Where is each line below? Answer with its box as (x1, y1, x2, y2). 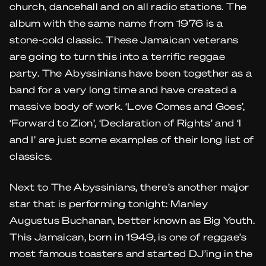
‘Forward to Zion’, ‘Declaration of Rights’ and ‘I (9, 116, 242, 129)
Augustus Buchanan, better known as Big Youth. (9, 214, 255, 226)
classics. (9, 150, 52, 162)
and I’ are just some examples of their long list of (9, 133, 254, 145)
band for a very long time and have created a (9, 83, 237, 96)
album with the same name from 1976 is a (9, 17, 223, 29)
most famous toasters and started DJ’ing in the (9, 247, 253, 259)
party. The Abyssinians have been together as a (9, 66, 252, 79)
